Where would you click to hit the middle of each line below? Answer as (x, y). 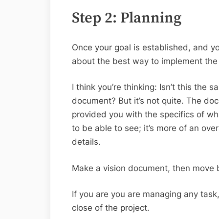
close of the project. (111, 208)
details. (86, 142)
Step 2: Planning (127, 18)
